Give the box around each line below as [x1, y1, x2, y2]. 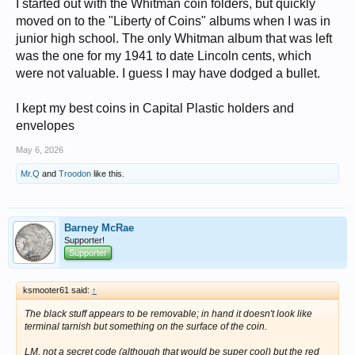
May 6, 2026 [16, 145, 63, 155]
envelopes [16, 119, 74, 133]
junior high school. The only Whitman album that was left [16, 32, 332, 46]
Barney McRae [64, 222, 134, 235]
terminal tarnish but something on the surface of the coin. [25, 321, 267, 333]
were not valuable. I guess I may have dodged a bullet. [16, 67, 320, 81]
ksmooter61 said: [23, 285, 92, 296]
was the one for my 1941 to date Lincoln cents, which [16, 49, 311, 63]
